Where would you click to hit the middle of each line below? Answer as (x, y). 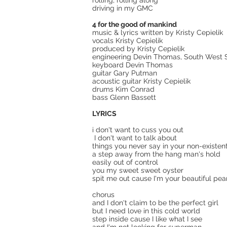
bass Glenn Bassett (124, 97)
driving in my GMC (123, 8)
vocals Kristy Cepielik (127, 41)
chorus (103, 195)
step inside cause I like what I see (147, 219)
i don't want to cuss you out (138, 130)
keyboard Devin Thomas (133, 65)
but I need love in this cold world (146, 211)
